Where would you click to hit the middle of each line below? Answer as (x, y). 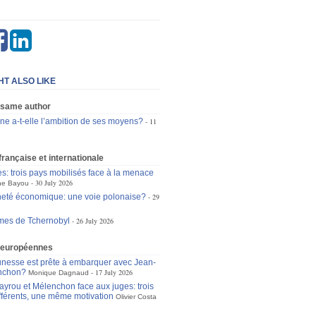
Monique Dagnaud (58, 273)
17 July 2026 (114, 272)
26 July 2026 (95, 221)
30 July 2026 (54, 183)
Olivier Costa (136, 297)
